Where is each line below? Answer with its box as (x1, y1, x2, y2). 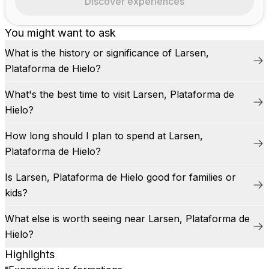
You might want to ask (5, 26, 116, 39)
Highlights (5, 248, 55, 261)
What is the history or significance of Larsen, (5, 47, 209, 59)
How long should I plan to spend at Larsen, (5, 130, 203, 142)
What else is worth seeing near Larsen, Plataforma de (5, 213, 250, 225)
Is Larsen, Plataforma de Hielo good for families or (5, 171, 236, 183)
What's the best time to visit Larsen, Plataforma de (5, 88, 234, 100)
